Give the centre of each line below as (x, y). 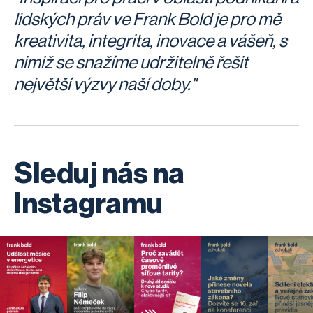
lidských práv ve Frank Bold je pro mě (147, 20)
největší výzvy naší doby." (105, 85)
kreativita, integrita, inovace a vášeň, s (151, 41)
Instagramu (88, 204)
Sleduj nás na (99, 174)
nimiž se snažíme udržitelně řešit (131, 63)
